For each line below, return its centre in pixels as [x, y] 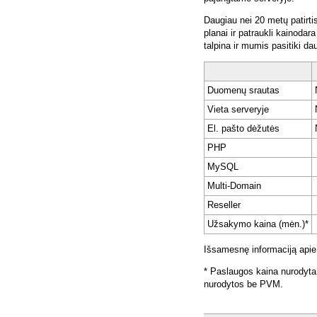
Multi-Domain [234, 186]
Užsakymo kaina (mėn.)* [258, 224]
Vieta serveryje [238, 110]
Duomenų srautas [243, 91]
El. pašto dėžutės [243, 129]
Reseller [224, 205]
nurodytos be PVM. [243, 284]
